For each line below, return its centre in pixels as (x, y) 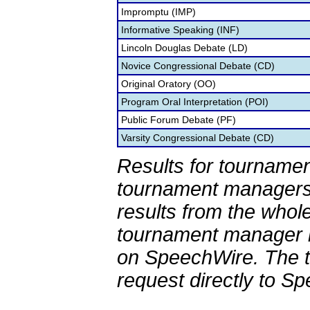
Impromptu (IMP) (158, 12)
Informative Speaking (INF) (180, 30)
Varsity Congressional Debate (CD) (198, 138)
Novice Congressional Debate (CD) (198, 66)
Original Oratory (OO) (168, 84)
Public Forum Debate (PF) (179, 120)
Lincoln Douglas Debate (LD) (184, 48)
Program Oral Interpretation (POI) (195, 102)
